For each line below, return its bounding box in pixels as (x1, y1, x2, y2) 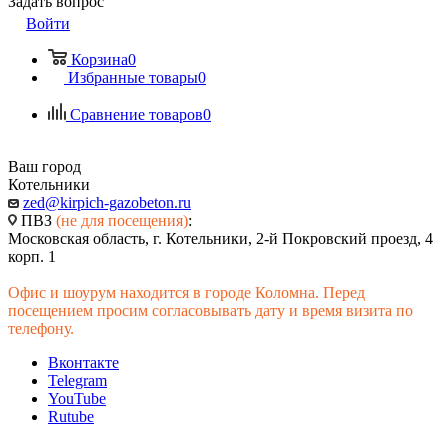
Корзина (71, 51, 128, 68)
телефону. (8, 320, 74, 337)
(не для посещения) (56, 212, 188, 229)
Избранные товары (68, 69, 198, 86)
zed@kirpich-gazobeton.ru (23, 194, 191, 211)
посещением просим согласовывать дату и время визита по (8, 302, 413, 319)
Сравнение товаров (70, 106, 203, 123)
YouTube (48, 390, 106, 407)
